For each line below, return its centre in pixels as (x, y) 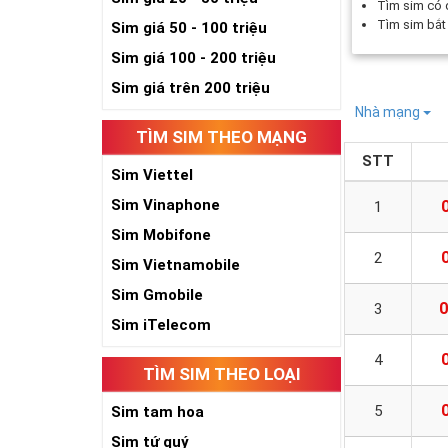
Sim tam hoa (157, 412)
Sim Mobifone (161, 235)
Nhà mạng (389, 112)
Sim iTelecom (161, 325)
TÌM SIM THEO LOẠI (221, 374)
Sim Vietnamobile (175, 265)
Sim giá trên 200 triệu (190, 88)
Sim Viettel (152, 175)
